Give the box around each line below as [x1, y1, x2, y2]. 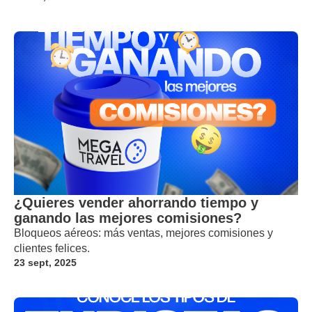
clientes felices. [14, 242, 90, 254]
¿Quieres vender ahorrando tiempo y [14, 194, 258, 210]
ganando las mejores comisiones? [14, 210, 242, 226]
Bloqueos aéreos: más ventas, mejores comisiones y [14, 226, 273, 239]
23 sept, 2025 [14, 256, 77, 268]
